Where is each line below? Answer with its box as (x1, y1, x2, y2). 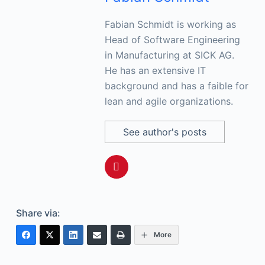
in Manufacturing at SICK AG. (104, 49, 234, 61)
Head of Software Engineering (104, 33, 240, 46)
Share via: (15, 206, 60, 219)
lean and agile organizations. (104, 95, 233, 107)
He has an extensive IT (104, 64, 206, 76)
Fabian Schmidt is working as (104, 18, 236, 30)
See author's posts (122, 125, 206, 138)
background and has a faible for (104, 79, 248, 92)
